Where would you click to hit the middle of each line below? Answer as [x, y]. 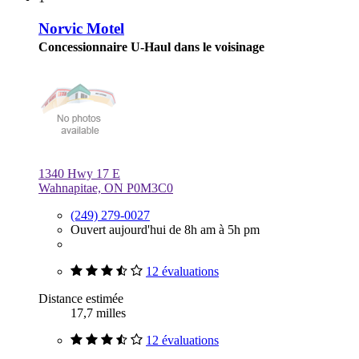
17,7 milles [98, 313]
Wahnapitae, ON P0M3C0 [106, 188]
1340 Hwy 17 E [79, 174]
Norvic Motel [81, 29]
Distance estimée [81, 299]
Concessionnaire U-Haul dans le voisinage [151, 47]
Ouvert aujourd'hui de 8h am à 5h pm [165, 230]
